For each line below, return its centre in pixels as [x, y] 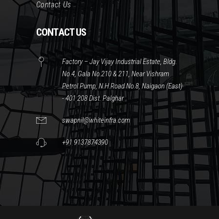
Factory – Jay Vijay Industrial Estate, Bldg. [120, 61]
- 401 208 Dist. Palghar [93, 98]
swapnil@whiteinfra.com [96, 120]
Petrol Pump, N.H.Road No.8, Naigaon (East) [122, 86]
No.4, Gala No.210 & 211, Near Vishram [116, 74]
